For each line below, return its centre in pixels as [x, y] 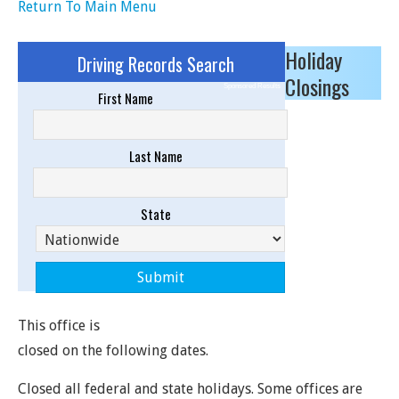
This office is [59, 326]
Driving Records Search [156, 64]
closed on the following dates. [113, 350]
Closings [317, 86]
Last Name [156, 156]
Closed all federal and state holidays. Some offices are [190, 389]
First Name [125, 98]
